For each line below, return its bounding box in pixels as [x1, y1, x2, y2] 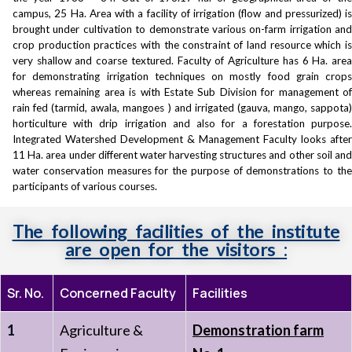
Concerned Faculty [60, 284, 176, 302]
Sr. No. [7, 284, 44, 302]
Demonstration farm [192, 321, 324, 339]
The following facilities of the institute [12, 220, 340, 242]
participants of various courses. [13, 180, 157, 192]
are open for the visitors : [64, 238, 288, 260]
